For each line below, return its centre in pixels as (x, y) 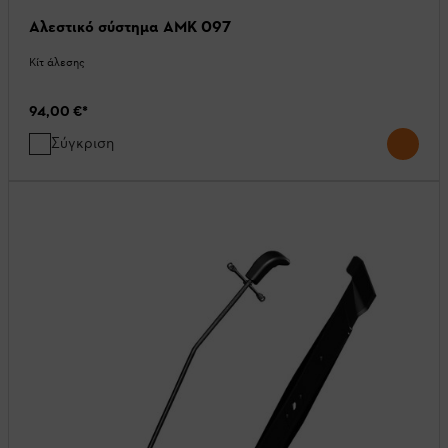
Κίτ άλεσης (57, 62)
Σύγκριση (82, 143)
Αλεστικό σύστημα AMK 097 (130, 27)
